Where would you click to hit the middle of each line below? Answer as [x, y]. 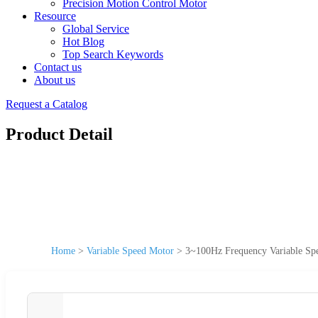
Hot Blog [83, 42]
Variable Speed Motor [130, 251]
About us [55, 80]
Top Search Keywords [113, 54]
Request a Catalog [46, 104]
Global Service [96, 29]
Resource [55, 16]
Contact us [58, 67]
